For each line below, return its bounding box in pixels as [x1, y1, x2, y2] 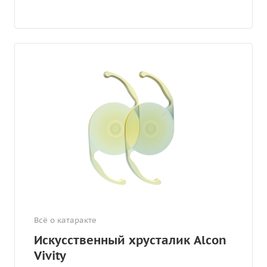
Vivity [34, 247, 66, 263]
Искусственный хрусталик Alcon [34, 232, 226, 248]
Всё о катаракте [34, 215, 97, 225]
